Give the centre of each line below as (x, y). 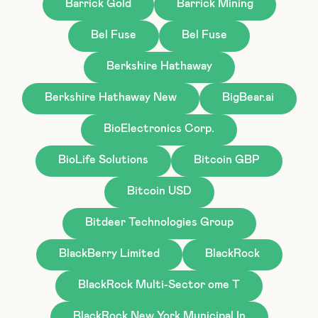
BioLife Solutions (103, 159)
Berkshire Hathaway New (110, 97)
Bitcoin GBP (227, 159)
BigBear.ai (248, 97)
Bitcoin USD (159, 191)
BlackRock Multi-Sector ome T (159, 284)
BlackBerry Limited (109, 253)
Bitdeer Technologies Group (159, 222)
